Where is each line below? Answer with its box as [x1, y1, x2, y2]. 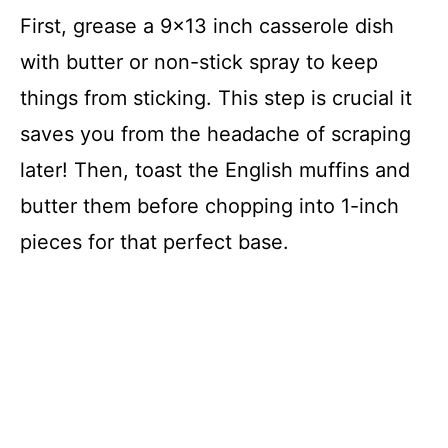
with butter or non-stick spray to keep [20, 50, 378, 75]
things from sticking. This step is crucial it [20, 86, 412, 111]
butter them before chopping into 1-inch [20, 194, 399, 219]
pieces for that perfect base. [20, 230, 289, 255]
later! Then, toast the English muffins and [20, 158, 410, 183]
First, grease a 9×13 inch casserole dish [20, 14, 394, 39]
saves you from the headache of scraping [20, 122, 411, 147]
